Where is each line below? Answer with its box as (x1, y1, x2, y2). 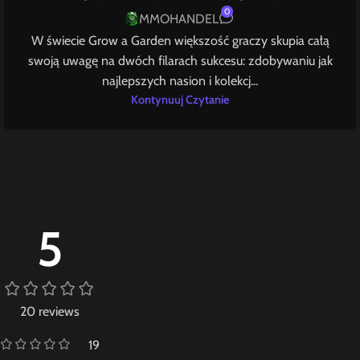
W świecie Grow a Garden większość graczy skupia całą (31, 32, 329, 48)
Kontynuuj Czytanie (131, 92, 229, 107)
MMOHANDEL (138, 10, 219, 27)
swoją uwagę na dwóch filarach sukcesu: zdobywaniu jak (27, 52, 333, 68)
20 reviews (20, 303, 80, 319)
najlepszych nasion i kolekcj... (102, 72, 258, 88)
